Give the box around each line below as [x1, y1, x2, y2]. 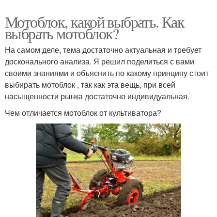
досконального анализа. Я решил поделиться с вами [5, 56, 194, 67]
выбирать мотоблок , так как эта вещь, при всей [5, 79, 175, 91]
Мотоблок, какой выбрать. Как [5, 11, 185, 32]
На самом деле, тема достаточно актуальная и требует [5, 44, 201, 56]
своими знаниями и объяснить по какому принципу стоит [5, 67, 209, 79]
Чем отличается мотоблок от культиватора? [5, 107, 161, 119]
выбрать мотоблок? [5, 23, 119, 44]
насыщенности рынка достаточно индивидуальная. [5, 91, 189, 102]
